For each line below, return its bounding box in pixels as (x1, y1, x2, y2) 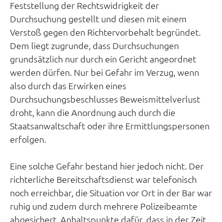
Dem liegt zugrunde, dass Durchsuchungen (10, 40, 179, 51)
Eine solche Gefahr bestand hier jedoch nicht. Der (10, 160, 204, 171)
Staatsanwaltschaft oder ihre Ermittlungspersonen (10, 120, 210, 131)
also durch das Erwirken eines (10, 80, 126, 91)
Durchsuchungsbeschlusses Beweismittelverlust (10, 93, 200, 105)
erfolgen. (10, 133, 46, 145)
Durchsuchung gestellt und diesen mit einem (10, 13, 187, 24)
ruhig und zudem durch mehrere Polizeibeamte (10, 200, 197, 212)
